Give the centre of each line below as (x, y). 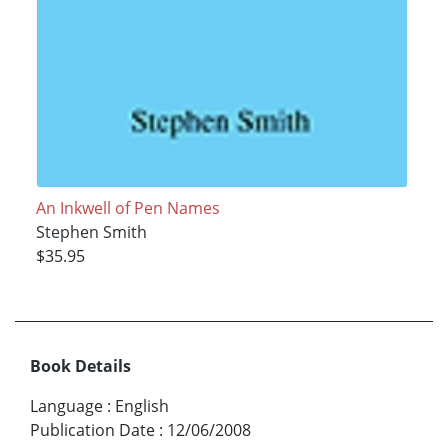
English (142, 405)
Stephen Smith (91, 231)
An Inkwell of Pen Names (127, 207)
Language (66, 405)
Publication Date (92, 429)
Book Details (80, 365)
